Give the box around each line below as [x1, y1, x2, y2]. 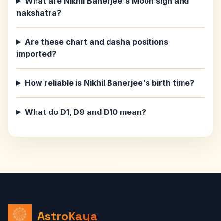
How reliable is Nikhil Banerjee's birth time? [24, 78, 194, 88]
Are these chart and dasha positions [24, 37, 168, 47]
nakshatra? [16, 8, 61, 18]
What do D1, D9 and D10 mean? [24, 107, 146, 117]
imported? [16, 49, 56, 59]
